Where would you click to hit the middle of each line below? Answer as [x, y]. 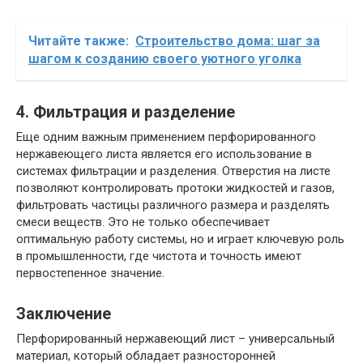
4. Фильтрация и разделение [126, 112]
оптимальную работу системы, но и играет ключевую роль [180, 239]
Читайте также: [79, 41]
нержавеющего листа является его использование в [164, 154]
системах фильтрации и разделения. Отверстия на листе [173, 171]
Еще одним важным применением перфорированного [166, 137]
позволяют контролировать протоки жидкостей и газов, [175, 188]
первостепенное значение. [90, 273]
